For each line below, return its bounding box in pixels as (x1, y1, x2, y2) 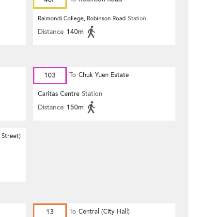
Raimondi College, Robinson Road (38, 15, 125, 22)
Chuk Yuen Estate (78, 71, 129, 79)
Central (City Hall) (78, 207, 130, 216)
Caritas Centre (38, 90, 79, 98)
